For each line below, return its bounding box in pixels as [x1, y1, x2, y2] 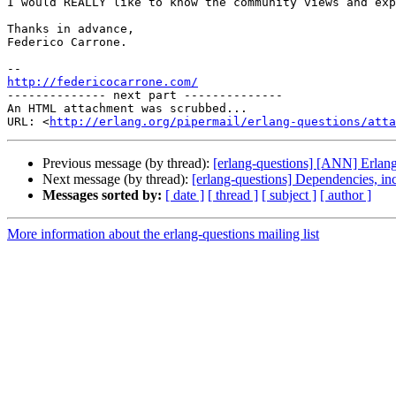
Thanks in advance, [7, 22, 134, 36]
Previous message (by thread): [42, 156, 213, 171]
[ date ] [165, 187, 204, 203]
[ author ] [320, 187, 371, 203]
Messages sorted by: [42, 187, 162, 203]
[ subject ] [262, 187, 316, 203]
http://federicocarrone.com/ [7, 75, 198, 89]
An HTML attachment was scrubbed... [7, 102, 247, 116]
